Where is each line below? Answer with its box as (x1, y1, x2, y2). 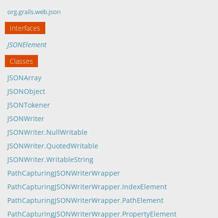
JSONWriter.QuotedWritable (7, 141, 98, 150)
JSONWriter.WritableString (7, 155, 93, 164)
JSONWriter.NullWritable (7, 127, 88, 137)
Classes (10, 56, 33, 66)
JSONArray (7, 73, 41, 82)
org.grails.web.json (7, 7, 61, 16)
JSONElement (7, 40, 47, 49)
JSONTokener (7, 100, 50, 109)
